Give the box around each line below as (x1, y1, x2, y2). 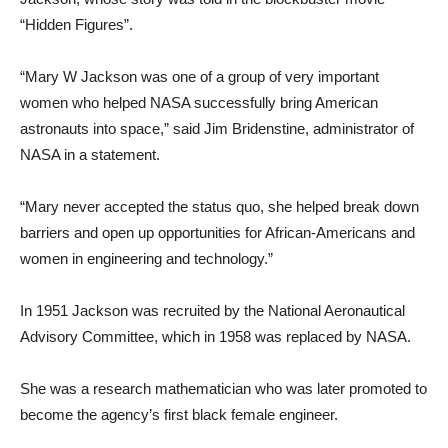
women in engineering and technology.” (20, 250, 273, 268)
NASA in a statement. (20, 146, 160, 164)
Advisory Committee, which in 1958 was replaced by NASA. (20, 328, 411, 346)
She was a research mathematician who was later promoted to (20, 380, 427, 398)
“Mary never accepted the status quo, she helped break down (20, 198, 419, 216)
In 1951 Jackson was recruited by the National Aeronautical (20, 302, 405, 320)
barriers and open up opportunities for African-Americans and (20, 224, 415, 242)
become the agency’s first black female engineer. (20, 406, 338, 424)
